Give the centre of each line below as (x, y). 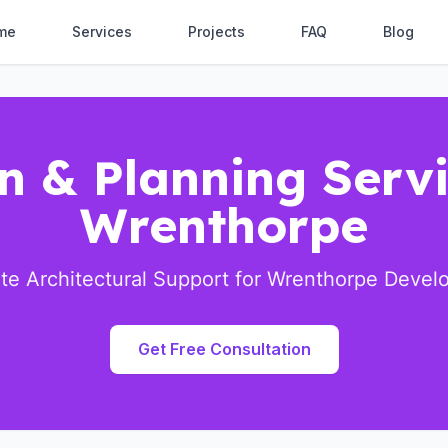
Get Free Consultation (224, 349)
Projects (216, 31)
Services (102, 31)
